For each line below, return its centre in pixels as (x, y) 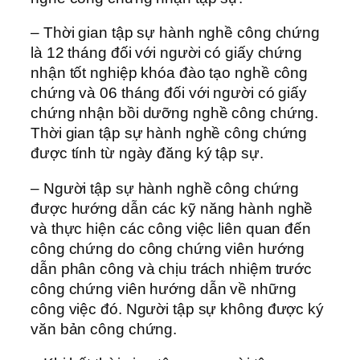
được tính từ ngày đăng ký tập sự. (147, 153)
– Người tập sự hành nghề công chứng (165, 188)
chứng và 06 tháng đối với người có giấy (169, 93)
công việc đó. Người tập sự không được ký (177, 309)
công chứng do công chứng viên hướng (168, 248)
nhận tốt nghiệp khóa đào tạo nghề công (170, 73)
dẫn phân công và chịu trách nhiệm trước (172, 268)
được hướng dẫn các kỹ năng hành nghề (172, 208)
